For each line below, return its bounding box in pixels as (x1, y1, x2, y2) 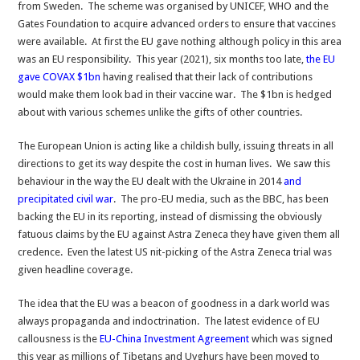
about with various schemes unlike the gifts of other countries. (18, 106, 303, 118)
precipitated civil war (18, 193, 114, 205)
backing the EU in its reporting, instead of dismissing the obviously (18, 211, 322, 223)
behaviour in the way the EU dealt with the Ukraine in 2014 (18, 175, 282, 187)
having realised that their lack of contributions (103, 71, 313, 83)
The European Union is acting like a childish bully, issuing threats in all (18, 140, 334, 152)
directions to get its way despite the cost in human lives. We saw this (18, 157, 331, 170)
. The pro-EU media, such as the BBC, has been (113, 193, 329, 205)
